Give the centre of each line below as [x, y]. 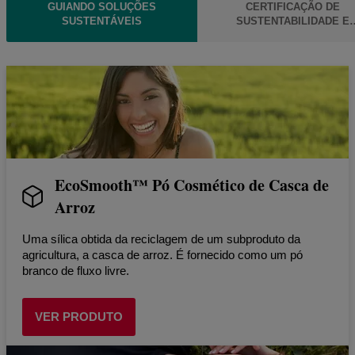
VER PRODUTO [79, 316]
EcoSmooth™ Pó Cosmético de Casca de [192, 185]
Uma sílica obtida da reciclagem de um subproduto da [161, 239]
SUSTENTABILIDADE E [293, 21]
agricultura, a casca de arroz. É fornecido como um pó [162, 254]
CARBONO [293, 35]
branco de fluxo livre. [76, 270]
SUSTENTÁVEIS [102, 21]
